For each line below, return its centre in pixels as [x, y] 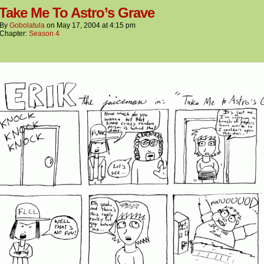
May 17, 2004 [78, 25]
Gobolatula [27, 25]
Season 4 [44, 33]
